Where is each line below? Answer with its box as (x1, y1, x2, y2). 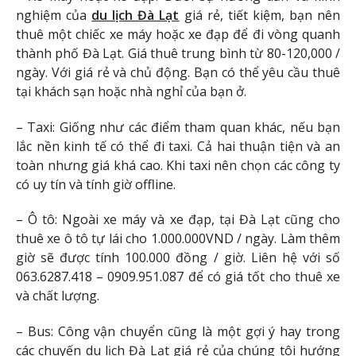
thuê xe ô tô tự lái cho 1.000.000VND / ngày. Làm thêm (16, 230, 340, 248)
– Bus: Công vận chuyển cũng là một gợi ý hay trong (16, 323, 340, 341)
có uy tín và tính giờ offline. (16, 175, 176, 193)
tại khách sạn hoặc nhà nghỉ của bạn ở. (16, 82, 246, 100)
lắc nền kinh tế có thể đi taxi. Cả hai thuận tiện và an (16, 137, 340, 155)
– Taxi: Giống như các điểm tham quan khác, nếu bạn (16, 118, 340, 136)
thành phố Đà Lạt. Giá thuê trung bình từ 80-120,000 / (16, 44, 340, 62)
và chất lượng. (16, 287, 99, 305)
